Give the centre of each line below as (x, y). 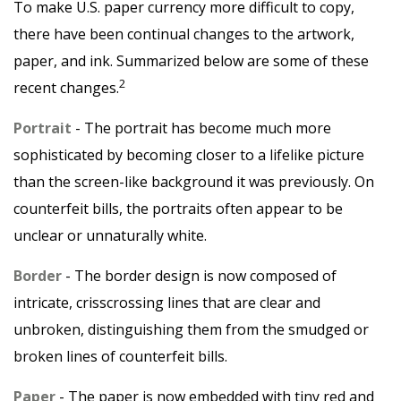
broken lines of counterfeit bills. (120, 356)
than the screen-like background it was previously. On (194, 182)
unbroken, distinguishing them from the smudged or (191, 329)
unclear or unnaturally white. (110, 235)
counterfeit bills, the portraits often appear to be (178, 209)
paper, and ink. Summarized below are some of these (191, 61)
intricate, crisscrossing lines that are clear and (167, 303)
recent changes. (66, 88)
